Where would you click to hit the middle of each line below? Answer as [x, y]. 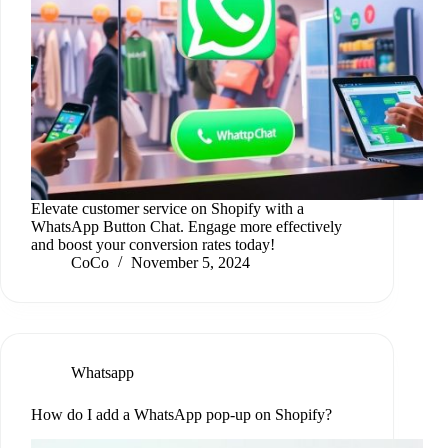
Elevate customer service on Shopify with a [167, 209]
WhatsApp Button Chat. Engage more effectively [186, 227]
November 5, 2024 [190, 263]
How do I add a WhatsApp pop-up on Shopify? [181, 415]
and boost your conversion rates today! [153, 245]
